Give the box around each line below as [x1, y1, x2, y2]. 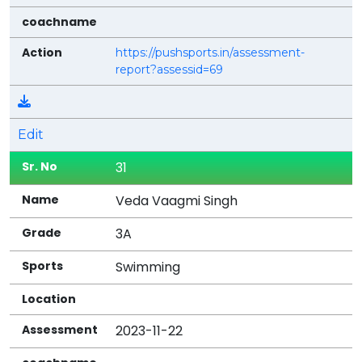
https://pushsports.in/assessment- [116, 44, 305, 60]
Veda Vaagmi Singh [116, 191, 238, 210]
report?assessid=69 [116, 61, 224, 77]
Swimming [116, 257, 181, 276]
